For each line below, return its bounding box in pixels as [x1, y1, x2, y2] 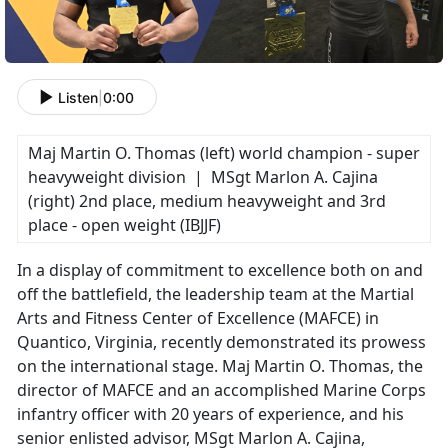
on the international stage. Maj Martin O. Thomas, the [17, 355, 423, 378]
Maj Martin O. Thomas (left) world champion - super [28, 142, 420, 165]
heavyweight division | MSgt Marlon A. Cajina [28, 166, 378, 189]
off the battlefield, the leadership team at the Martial [17, 283, 414, 306]
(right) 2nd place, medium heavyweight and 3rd [28, 190, 386, 213]
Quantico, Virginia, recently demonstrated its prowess [17, 331, 426, 354]
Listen [58, 88, 98, 106]
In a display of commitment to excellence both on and [17, 259, 423, 282]
